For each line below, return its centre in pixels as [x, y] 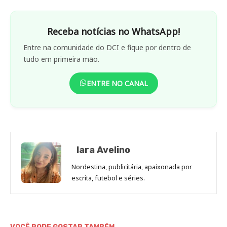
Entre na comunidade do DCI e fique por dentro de [107, 47]
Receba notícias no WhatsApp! [113, 31]
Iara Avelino [103, 150]
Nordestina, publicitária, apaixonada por [132, 166]
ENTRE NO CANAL [117, 83]
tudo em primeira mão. [61, 59]
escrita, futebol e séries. [108, 178]
